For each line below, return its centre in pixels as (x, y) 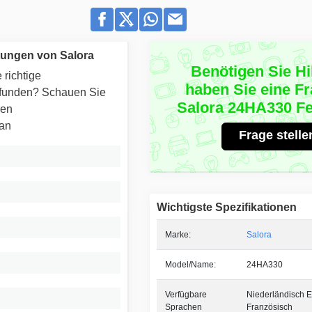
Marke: (178, 235)
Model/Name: (190, 265)
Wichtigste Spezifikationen (226, 208)
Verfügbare (186, 295)
